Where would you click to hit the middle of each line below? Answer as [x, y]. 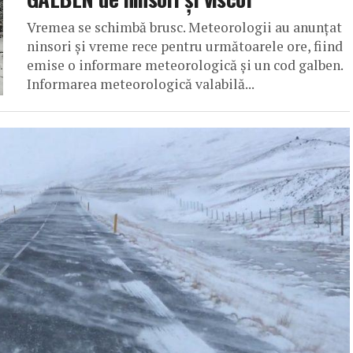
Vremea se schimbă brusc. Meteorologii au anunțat [184, 28]
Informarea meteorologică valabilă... [141, 84]
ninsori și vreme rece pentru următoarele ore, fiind [185, 46]
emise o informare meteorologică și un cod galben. [185, 65]
